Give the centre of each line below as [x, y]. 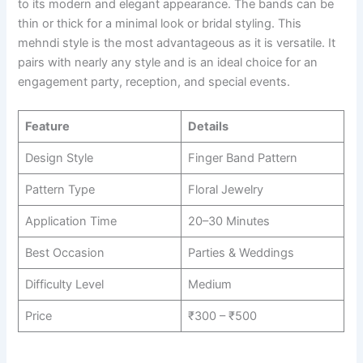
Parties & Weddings [241, 253]
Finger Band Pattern [242, 158]
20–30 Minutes [228, 222]
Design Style [59, 158]
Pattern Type [60, 190]
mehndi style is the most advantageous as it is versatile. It [177, 43]
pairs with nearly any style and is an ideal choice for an [168, 62]
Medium [209, 285]
